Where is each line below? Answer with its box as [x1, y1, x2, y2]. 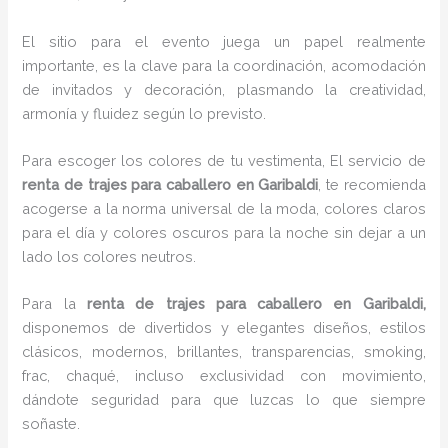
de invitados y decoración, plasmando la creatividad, [22, 80, 426, 98]
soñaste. [22, 415, 81, 433]
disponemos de [22, 319, 136, 337]
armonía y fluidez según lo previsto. [22, 104, 267, 122]
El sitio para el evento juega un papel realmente [22, 32, 426, 50]
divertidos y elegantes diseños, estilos [144, 319, 426, 337]
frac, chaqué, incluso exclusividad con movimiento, [22, 367, 426, 385]
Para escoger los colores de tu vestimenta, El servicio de [22, 151, 426, 169]
